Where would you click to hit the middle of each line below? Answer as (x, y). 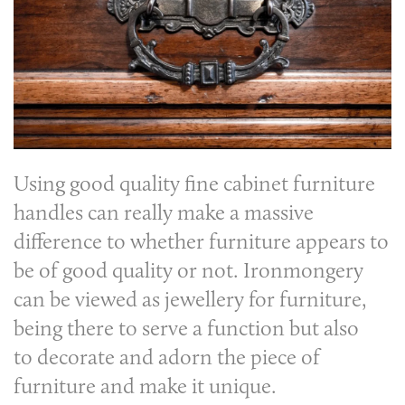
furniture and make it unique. (147, 386)
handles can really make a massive (164, 212)
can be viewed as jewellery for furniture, (190, 299)
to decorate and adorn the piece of (167, 357)
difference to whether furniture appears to (201, 241)
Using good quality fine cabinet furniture (194, 184)
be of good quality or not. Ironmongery (188, 270)
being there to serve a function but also (186, 328)
